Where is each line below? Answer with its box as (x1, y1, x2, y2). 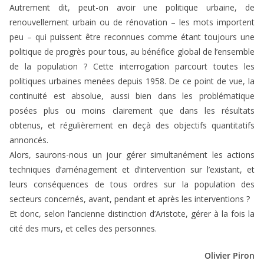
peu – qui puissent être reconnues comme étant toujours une (9, 31, 255, 43)
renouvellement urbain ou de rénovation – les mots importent (9, 16, 255, 28)
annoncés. (9, 134, 48, 146)
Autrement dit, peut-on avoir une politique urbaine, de (9, 2, 255, 14)
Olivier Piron (204, 250, 255, 262)
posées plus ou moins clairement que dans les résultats (9, 105, 255, 117)
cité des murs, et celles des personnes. (9, 223, 157, 235)
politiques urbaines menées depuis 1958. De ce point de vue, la (9, 75, 255, 87)
